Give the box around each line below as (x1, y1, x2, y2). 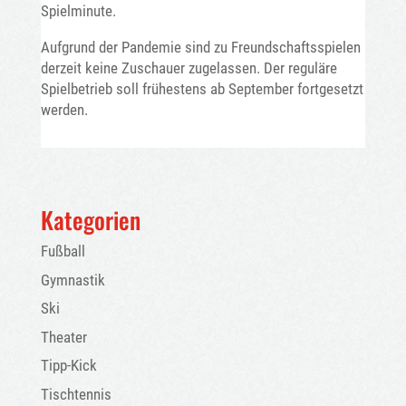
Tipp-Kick (40, 356, 97, 374)
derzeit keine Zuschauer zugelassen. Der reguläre (40, 59, 337, 77)
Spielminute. (40, 2, 116, 20)
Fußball (40, 242, 85, 260)
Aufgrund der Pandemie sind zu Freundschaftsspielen (40, 38, 361, 56)
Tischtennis (40, 384, 111, 403)
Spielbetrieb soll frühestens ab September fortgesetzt (40, 80, 363, 98)
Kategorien (40, 202, 140, 237)
